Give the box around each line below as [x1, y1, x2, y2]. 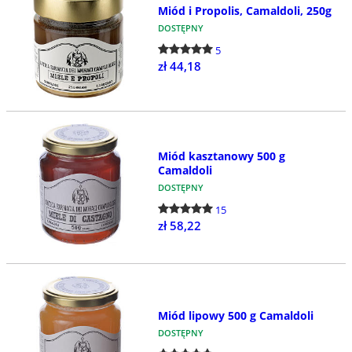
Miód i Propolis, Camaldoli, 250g [157, 3, 332, 19]
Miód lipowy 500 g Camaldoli [157, 307, 313, 323]
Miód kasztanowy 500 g [157, 148, 285, 164]
